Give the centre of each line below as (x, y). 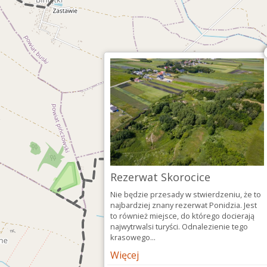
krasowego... (133, 237)
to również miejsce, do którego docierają (182, 216)
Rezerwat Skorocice (160, 177)
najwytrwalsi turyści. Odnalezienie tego (179, 226)
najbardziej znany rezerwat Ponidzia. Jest (184, 205)
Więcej (125, 255)
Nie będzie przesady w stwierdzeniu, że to (186, 194)
